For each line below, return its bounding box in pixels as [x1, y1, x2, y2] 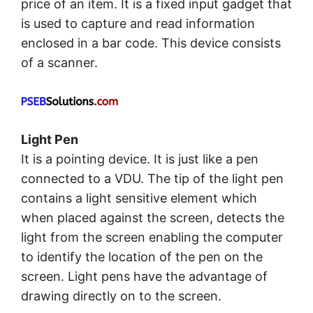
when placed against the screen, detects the [21, 210, 284, 226]
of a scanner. [21, 55, 98, 71]
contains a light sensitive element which [21, 191, 257, 206]
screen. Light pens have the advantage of [21, 269, 268, 284]
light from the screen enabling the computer [21, 230, 283, 245]
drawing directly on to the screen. [21, 289, 221, 304]
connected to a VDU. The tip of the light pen [21, 171, 284, 187]
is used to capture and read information [21, 16, 255, 31]
